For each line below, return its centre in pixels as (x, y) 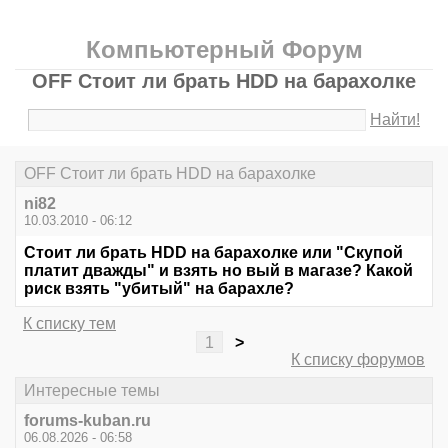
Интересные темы (92, 390)
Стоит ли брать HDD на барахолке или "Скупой (213, 253)
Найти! (395, 119)
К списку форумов (358, 360)
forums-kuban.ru (87, 420)
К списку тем (69, 324)
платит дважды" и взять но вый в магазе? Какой (218, 271)
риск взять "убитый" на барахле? (159, 289)
